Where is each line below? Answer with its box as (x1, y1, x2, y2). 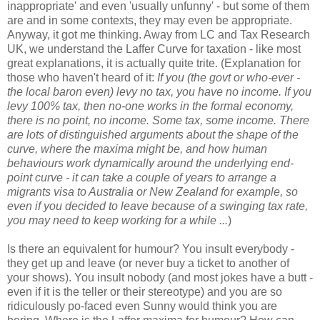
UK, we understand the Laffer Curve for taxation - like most (7, 43, 301, 56)
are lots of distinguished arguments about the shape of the (7, 129, 299, 141)
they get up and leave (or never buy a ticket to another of (7, 257, 289, 270)
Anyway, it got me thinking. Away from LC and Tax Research (7, 29, 310, 41)
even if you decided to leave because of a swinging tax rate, (7, 200, 308, 213)
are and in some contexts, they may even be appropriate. (7, 14, 292, 27)
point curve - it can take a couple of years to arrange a (7, 171, 276, 184)
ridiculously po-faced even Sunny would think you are (7, 300, 277, 313)
